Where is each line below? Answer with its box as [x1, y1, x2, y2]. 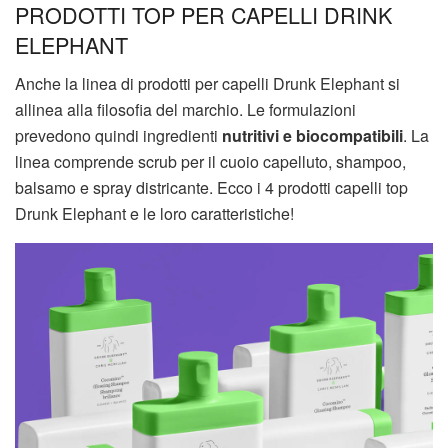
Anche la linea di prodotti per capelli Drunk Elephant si [15, 72, 400, 96]
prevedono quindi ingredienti [15, 124, 222, 148]
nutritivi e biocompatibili [222, 124, 403, 148]
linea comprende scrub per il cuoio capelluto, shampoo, [15, 150, 406, 174]
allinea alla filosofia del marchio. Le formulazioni [15, 98, 356, 122]
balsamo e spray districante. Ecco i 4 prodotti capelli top [15, 176, 408, 200]
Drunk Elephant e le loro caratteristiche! [15, 202, 294, 226]
